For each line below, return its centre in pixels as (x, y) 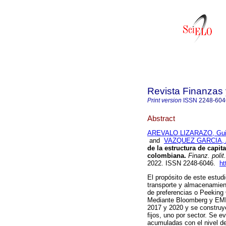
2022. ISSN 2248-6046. (183, 163)
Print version (164, 100)
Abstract (161, 118)
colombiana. (167, 156)
